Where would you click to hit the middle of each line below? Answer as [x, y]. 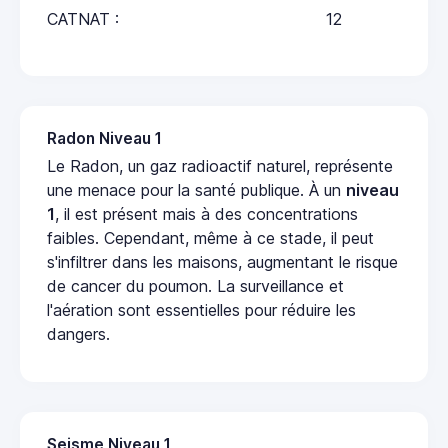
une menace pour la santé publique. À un [196, 189]
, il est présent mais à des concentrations [206, 213]
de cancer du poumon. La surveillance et [195, 285]
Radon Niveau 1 [104, 138]
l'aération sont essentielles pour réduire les [201, 309]
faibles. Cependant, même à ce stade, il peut [210, 237]
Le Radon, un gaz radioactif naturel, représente [220, 165]
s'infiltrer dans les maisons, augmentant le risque [222, 261]
